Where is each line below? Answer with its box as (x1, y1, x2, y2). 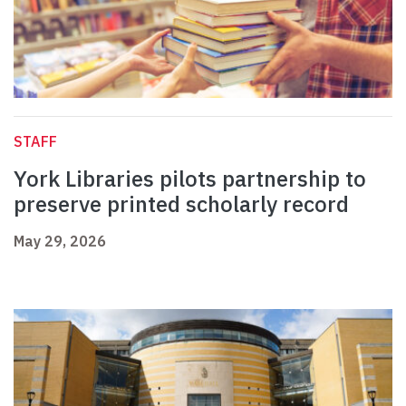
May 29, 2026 (14, 232, 106, 251)
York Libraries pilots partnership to (14, 164, 366, 194)
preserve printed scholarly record (14, 189, 349, 219)
